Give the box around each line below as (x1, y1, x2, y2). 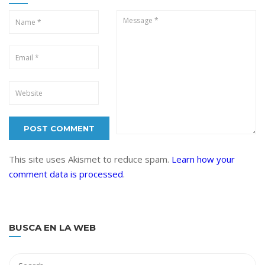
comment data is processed (9, 168, 123, 180)
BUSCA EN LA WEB (9, 222, 96, 234)
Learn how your (172, 153, 235, 166)
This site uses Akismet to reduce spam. (9, 153, 172, 166)
